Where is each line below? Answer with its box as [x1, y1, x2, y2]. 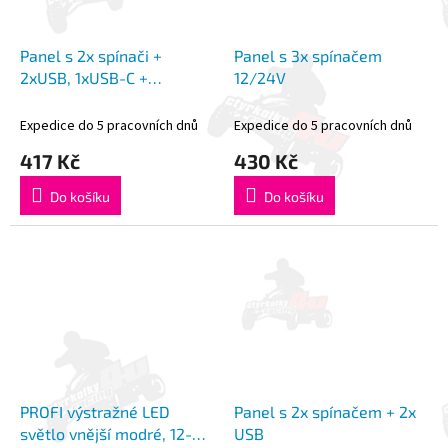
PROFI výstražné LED [20, 401, 170, 421]
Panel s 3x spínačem [234, 45, 382, 65]
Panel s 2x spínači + [20, 45, 162, 65]
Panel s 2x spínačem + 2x [234, 401, 416, 421]
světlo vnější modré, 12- [20, 423, 192, 443]
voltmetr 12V [20, 89, 112, 109]
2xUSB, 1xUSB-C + [20, 67, 148, 87]
